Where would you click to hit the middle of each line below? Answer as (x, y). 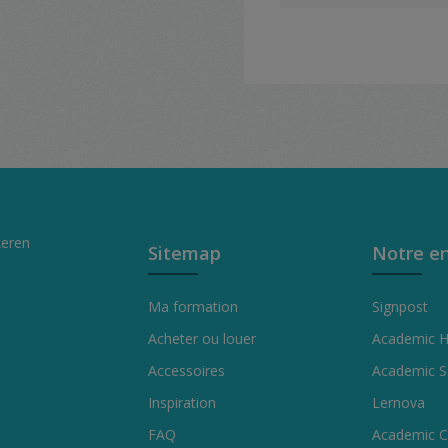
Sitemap (184, 253)
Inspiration (182, 402)
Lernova (398, 402)
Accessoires (186, 370)
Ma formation (193, 306)
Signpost (400, 306)
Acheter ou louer (202, 338)
